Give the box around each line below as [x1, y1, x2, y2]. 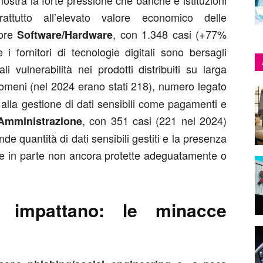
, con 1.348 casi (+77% [113, 26, 227, 42]
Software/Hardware [17, 27, 113, 42]
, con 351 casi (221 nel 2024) [82, 113, 227, 128]
